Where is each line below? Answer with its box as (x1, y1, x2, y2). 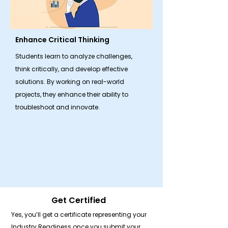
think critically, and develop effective (15, 65, 128, 73)
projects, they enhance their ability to (15, 90, 128, 99)
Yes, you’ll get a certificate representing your (11, 210, 147, 219)
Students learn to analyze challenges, (15, 52, 132, 61)
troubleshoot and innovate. (15, 103, 100, 111)
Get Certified (51, 194, 106, 206)
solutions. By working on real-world (15, 77, 124, 86)
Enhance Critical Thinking (15, 35, 109, 45)
